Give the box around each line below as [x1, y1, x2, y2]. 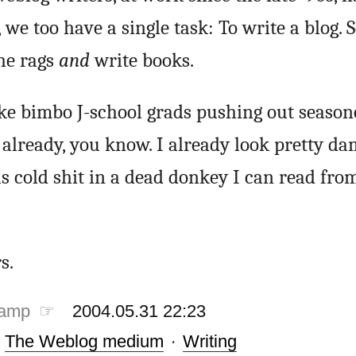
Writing [182, 331, 237, 351]
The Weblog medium [4, 331, 164, 351]
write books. [89, 48, 194, 72]
